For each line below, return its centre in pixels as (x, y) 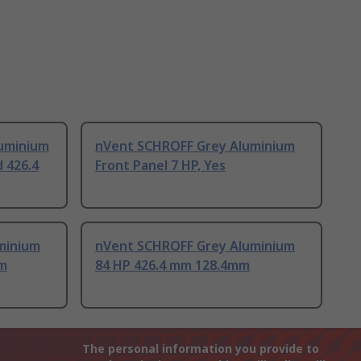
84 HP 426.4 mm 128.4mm (172, 266)
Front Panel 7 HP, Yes (160, 166)
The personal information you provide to (201, 349)
